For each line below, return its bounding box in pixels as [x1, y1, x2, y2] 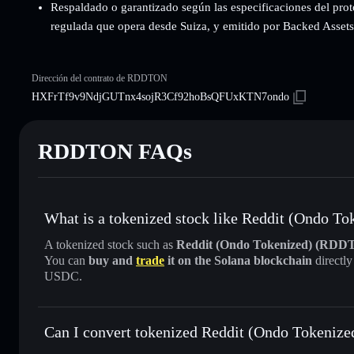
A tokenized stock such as [44, 237, 176, 251]
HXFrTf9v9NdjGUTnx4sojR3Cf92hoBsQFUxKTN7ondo [32, 90, 289, 103]
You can [44, 253, 88, 267]
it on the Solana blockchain [164, 253, 312, 267]
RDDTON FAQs [38, 138, 192, 164]
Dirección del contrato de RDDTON [32, 72, 168, 84]
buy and [88, 253, 136, 267]
